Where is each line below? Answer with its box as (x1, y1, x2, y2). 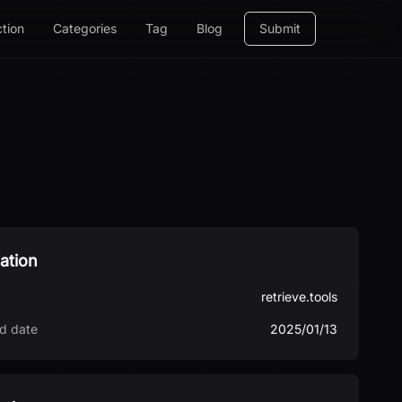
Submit (259, 21, 301, 36)
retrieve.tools (261, 289, 337, 304)
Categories (53, 21, 117, 36)
